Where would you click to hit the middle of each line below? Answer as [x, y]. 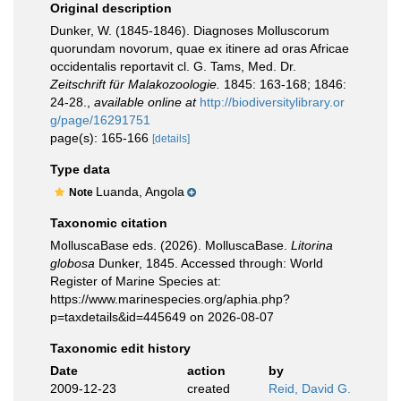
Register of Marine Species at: [136, 281]
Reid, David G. [310, 388]
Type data [80, 169]
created [208, 388]
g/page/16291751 [100, 120]
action [206, 371]
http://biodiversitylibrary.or [272, 102]
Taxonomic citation [109, 223]
